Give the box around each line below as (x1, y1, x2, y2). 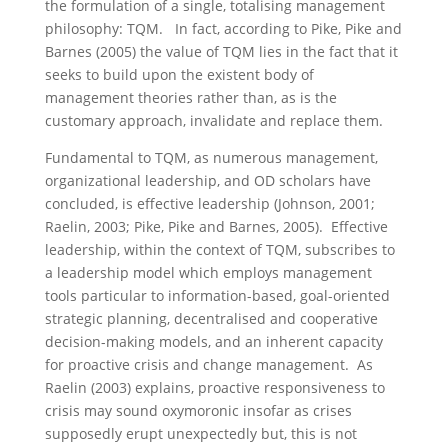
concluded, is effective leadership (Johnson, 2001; (44, 194, 375, 213)
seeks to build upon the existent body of (44, 65, 314, 84)
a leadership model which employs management (44, 263, 372, 282)
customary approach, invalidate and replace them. (44, 111, 387, 130)
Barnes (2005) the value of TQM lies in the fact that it (44, 42, 398, 61)
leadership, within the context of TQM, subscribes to (44, 240, 395, 259)
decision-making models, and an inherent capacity (44, 332, 383, 351)
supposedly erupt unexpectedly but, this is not (44, 424, 357, 443)
